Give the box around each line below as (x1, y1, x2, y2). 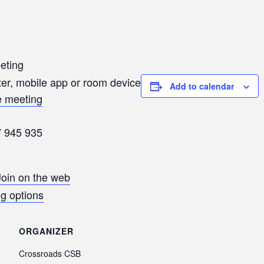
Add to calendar (170, 80, 235, 93)
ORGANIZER (19, 225, 74, 237)
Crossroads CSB (19, 247, 81, 260)
